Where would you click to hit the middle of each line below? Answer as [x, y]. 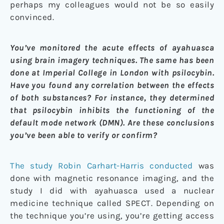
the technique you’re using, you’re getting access [112, 215]
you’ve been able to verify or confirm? [83, 135]
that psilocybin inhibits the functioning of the [112, 110]
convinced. [32, 17]
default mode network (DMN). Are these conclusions [112, 122]
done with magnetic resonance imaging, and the [112, 178]
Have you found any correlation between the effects [112, 85]
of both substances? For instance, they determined [112, 97]
